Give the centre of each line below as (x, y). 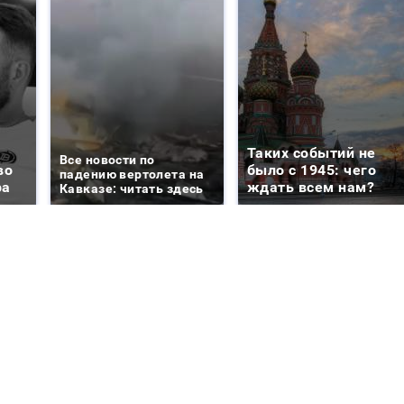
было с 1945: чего (312, 170)
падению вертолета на (132, 174)
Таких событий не (312, 152)
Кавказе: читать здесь (132, 188)
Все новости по (107, 159)
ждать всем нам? (311, 187)
